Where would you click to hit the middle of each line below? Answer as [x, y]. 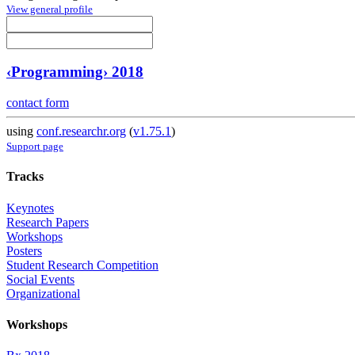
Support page [35, 147]
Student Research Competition [82, 265]
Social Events [40, 279]
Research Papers [48, 222]
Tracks [25, 177]
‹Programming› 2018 [75, 72]
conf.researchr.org [81, 132]
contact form [38, 103]
